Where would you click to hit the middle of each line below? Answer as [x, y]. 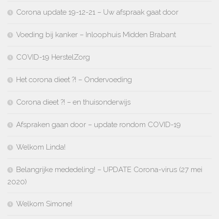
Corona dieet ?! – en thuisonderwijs [73, 102]
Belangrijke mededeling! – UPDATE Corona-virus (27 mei [109, 169]
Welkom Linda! [41, 147]
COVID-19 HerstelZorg [53, 57]
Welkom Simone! [44, 204]
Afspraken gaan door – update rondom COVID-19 [99, 124]
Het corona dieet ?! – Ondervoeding [74, 79]
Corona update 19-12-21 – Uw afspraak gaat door [97, 12]
